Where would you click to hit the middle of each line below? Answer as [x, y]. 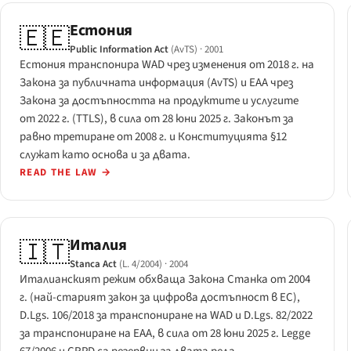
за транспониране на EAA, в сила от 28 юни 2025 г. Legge [165, 333]
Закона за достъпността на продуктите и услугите [159, 101]
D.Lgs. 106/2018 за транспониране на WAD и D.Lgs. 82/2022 [166, 315]
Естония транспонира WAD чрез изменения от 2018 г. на [167, 65]
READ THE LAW [60, 173]
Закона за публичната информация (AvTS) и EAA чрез [156, 83]
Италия [98, 245]
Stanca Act [93, 264]
